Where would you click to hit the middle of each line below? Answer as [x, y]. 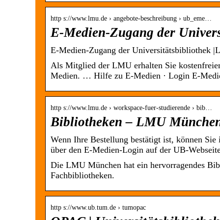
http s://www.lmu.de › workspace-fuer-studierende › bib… [131, 108]
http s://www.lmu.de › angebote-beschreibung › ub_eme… [131, 19]
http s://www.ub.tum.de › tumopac [98, 208]
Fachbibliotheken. [82, 176]
